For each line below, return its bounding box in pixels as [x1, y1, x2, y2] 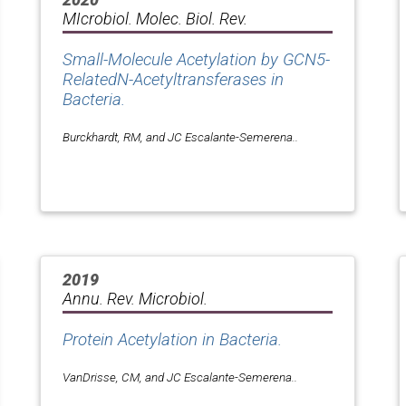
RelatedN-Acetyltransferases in [63, 69, 284, 90]
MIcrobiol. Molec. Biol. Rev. [63, 8, 247, 28]
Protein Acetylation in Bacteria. [63, 329, 282, 350]
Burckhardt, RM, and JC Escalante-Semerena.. [63, 129, 298, 144]
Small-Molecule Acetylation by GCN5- [63, 49, 330, 70]
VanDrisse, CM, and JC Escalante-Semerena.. [63, 369, 297, 384]
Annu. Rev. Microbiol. [63, 288, 208, 308]
